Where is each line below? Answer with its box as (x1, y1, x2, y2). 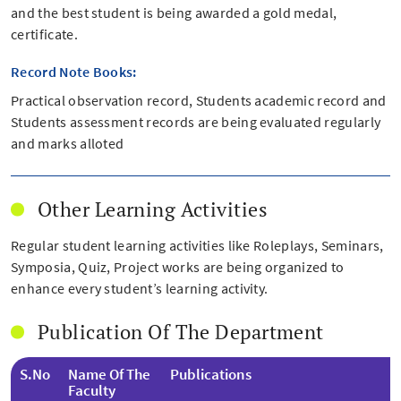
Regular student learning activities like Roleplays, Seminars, (11, 235, 384, 254)
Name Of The (68, 363, 150, 384)
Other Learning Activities (38, 195, 268, 222)
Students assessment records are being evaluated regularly (11, 112, 381, 131)
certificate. (11, 24, 78, 43)
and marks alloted (11, 133, 124, 152)
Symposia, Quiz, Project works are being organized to (11, 257, 345, 276)
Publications (170, 363, 252, 384)
